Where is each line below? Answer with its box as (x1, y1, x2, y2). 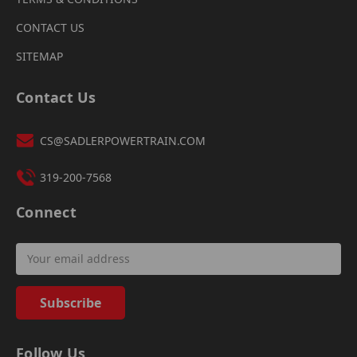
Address (16, 260, 61, 276)
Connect (16, 202, 76, 222)
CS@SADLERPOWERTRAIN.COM (40, 132, 206, 148)
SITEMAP (16, 48, 63, 64)
